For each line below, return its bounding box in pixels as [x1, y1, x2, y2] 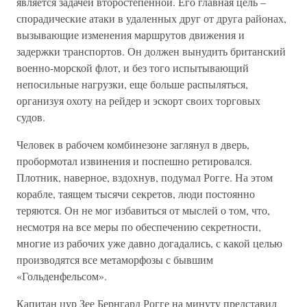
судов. [16, 110, 45, 124]
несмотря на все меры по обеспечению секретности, [16, 219, 261, 234]
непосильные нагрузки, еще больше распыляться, [16, 77, 248, 91]
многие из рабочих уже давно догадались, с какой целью [16, 236, 282, 250]
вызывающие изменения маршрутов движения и [16, 27, 245, 42]
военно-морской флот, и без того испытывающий [16, 60, 249, 75]
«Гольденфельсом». [16, 269, 107, 283]
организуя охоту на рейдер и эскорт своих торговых [16, 93, 260, 108]
